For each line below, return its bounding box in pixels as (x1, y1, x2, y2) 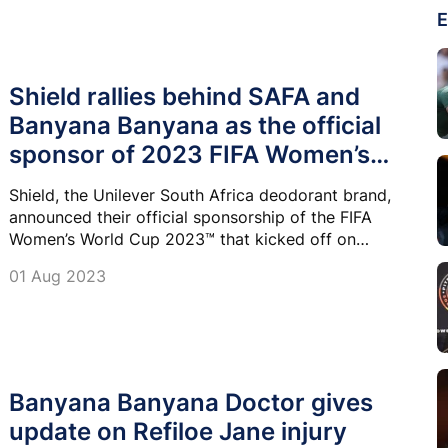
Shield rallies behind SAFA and (9, 81, 360, 111)
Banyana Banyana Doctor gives (9, 388, 373, 418)
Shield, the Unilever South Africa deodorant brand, (9, 184, 391, 205)
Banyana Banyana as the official (9, 110, 381, 140)
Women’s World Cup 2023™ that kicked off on (9, 228, 356, 249)
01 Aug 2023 (9, 265, 106, 286)
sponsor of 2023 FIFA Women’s (9, 139, 370, 169)
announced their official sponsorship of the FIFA (9, 206, 372, 227)
